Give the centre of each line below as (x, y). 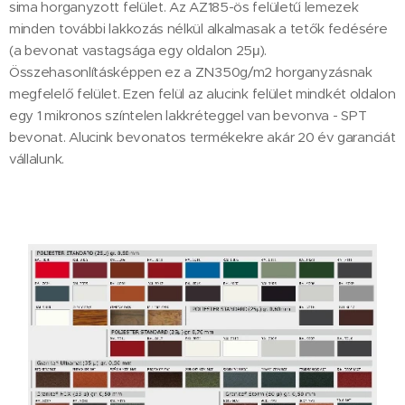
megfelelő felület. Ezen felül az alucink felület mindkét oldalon (202, 93)
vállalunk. (37, 158)
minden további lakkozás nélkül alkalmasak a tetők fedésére (198, 28)
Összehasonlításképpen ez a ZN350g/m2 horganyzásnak (191, 71)
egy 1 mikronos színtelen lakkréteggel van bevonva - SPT (188, 115)
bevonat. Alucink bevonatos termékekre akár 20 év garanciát (202, 137)
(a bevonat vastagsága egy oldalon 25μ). (138, 50)
